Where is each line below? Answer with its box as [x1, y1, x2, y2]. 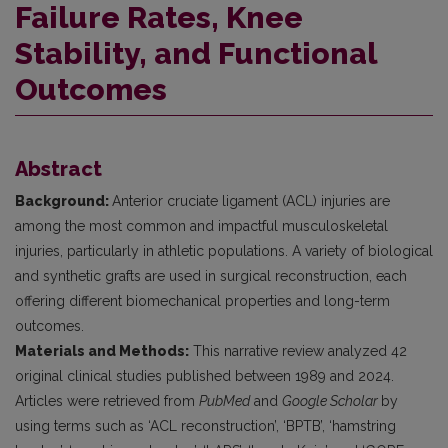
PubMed [199, 392, 250, 409]
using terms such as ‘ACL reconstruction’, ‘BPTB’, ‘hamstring [15, 417, 396, 434]
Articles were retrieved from [15, 392, 199, 409]
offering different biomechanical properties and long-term [15, 292, 390, 309]
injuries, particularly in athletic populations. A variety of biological [15, 242, 433, 259]
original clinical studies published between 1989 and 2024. [15, 367, 394, 384]
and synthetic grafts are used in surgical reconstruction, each [15, 267, 407, 284]
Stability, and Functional [15, 35, 377, 71]
